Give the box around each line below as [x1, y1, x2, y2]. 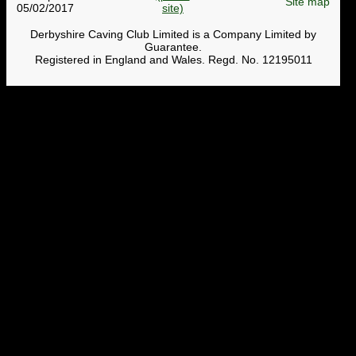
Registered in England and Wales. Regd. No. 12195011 [34, 52, 312, 66]
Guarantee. [145, 40, 202, 53]
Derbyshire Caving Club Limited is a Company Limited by [30, 27, 316, 41]
